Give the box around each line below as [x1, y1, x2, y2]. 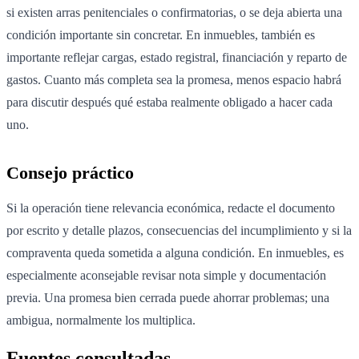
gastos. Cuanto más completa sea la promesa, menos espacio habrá [6, 73, 341, 87]
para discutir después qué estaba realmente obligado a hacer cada [6, 95, 333, 110]
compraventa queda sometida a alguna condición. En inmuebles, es [6, 246, 344, 260]
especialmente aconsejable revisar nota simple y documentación [6, 268, 326, 283]
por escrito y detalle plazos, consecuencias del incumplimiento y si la [6, 224, 352, 238]
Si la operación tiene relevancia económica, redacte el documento [6, 201, 335, 216]
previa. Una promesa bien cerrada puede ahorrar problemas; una [6, 291, 329, 305]
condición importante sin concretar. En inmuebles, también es [6, 28, 315, 42]
